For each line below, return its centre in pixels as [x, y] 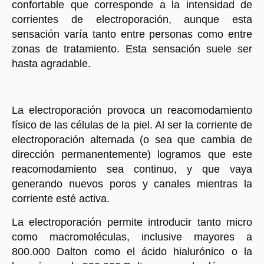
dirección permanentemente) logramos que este [132, 154]
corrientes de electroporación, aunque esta [132, 19]
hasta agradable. [51, 64]
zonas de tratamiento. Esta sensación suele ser [132, 49]
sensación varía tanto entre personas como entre [132, 34]
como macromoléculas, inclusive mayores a [132, 237]
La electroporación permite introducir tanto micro [132, 222]
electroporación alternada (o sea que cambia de [132, 140]
